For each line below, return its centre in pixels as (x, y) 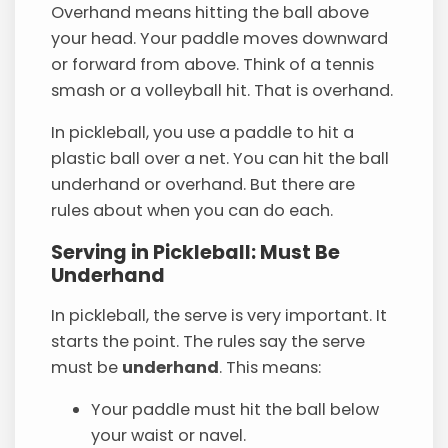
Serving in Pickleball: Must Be (196, 252)
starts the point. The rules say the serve (208, 341)
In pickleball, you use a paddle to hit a (203, 133)
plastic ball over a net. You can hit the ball (220, 159)
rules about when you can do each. (192, 211)
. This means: (270, 367)
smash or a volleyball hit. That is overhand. (222, 91)
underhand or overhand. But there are (203, 185)
